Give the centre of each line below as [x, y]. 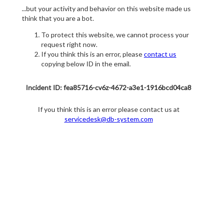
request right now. [69, 45]
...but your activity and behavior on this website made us [106, 9]
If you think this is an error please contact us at [108, 109]
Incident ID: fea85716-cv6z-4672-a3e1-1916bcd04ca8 [108, 88]
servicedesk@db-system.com [108, 119]
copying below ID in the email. [86, 64]
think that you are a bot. [58, 18]
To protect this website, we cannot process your [115, 35]
